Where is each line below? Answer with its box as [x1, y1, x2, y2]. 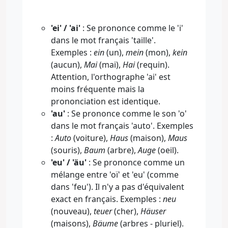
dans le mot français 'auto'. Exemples [51, 120, 193, 131]
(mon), [144, 46, 173, 58]
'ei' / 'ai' [51, 22, 80, 34]
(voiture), [71, 132, 110, 144]
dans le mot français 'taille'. [51, 34, 156, 46]
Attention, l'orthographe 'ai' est [51, 71, 170, 82]
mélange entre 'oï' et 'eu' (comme [51, 168, 179, 180]
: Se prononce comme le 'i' [80, 22, 183, 34]
